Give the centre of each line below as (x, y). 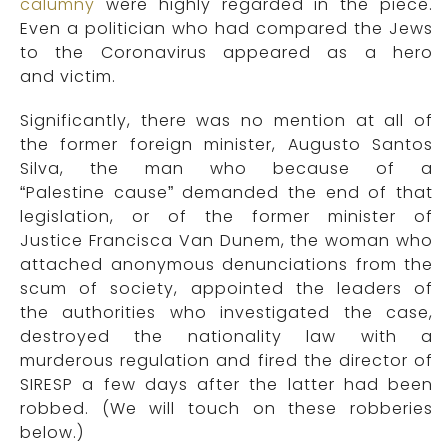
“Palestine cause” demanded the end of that (226, 193)
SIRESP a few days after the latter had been (226, 385)
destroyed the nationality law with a (226, 337)
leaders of (385, 289)
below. (48, 433)
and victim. (68, 77)
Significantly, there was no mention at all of (226, 121)
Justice (54, 241)
